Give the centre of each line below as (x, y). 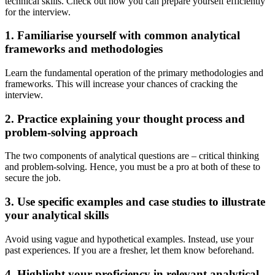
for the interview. (39, 12)
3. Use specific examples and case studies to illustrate (135, 202)
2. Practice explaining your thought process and (125, 118)
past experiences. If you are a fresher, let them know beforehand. (131, 250)
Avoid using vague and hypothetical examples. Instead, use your (129, 239)
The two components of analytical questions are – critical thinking (132, 156)
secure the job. (34, 178)
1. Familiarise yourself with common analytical (122, 36)
